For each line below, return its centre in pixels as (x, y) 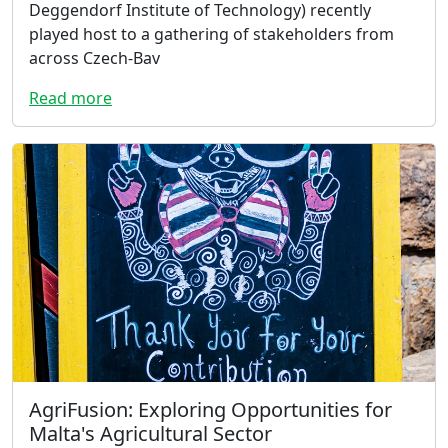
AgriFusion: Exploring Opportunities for (210, 409)
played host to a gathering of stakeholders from (211, 34)
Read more (70, 98)
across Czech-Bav (94, 58)
